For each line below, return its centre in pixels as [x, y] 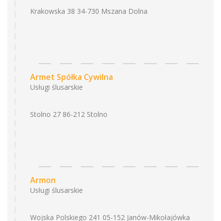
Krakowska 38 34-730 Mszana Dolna [89, 11]
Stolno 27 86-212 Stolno [69, 114]
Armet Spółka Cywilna [72, 77]
